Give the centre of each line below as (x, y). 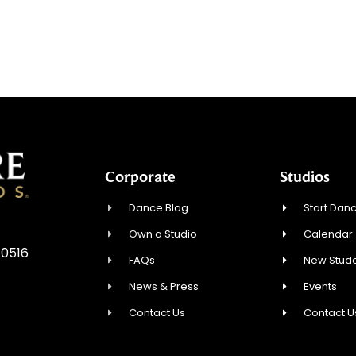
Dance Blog (159, 207)
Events (321, 286)
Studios (305, 176)
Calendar (329, 234)
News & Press (164, 286)
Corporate (140, 176)
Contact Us (157, 312)
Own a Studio (163, 234)
